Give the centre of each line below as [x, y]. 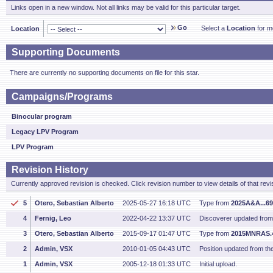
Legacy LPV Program [45, 132]
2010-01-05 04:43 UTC [157, 249]
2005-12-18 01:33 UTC [157, 264]
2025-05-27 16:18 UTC [157, 203]
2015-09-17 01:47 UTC [157, 233]
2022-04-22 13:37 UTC [157, 218]
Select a [214, 28]
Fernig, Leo [53, 218]
